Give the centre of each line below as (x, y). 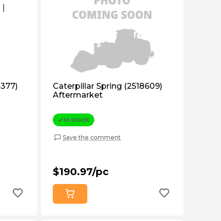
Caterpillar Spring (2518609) (108, 86)
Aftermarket (78, 95)
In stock (76, 120)
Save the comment (92, 137)
